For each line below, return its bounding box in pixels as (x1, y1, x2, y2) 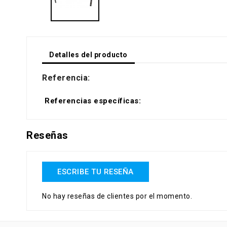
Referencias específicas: (45, 96, 141, 105)
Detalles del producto (49, 51, 128, 59)
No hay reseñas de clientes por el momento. (42, 192, 192, 200)
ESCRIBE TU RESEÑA (57, 167, 134, 176)
